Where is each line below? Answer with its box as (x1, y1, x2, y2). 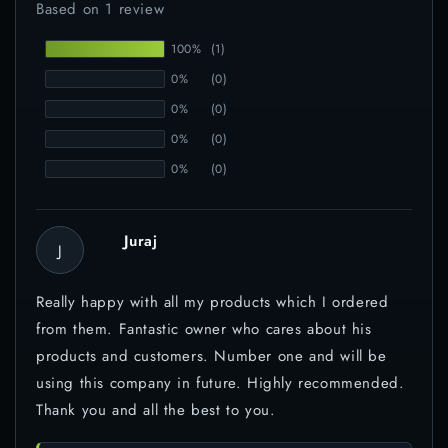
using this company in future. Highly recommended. (36, 372, 405, 395)
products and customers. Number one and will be (36, 345, 387, 368)
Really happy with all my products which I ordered (36, 291, 389, 314)
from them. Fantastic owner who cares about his (36, 318, 372, 341)
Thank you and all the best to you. (36, 399, 276, 422)
